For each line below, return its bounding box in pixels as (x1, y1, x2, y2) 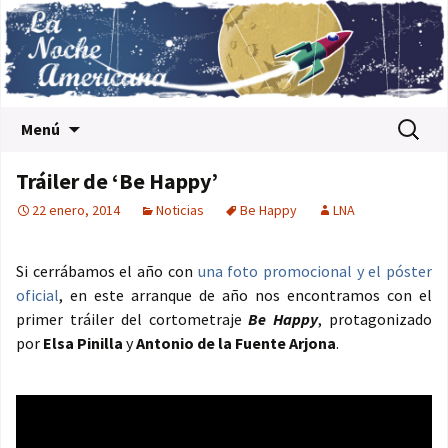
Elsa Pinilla (43, 333, 123, 354)
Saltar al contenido (80, 109, 211, 130)
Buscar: (393, 110, 442, 131)
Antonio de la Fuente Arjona (136, 333, 336, 354)
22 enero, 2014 (32, 201, 120, 220)
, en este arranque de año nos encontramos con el (59, 285, 432, 306)
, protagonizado (318, 309, 433, 330)
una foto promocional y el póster (197, 261, 432, 282)
